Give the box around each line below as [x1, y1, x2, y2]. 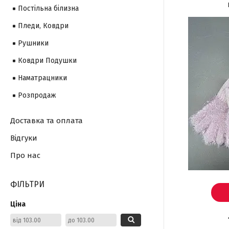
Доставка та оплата [10, 116, 83, 125]
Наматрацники [18, 74, 67, 82]
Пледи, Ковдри [18, 21, 68, 30]
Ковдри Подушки [18, 56, 77, 65]
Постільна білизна [18, 4, 79, 13]
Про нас [10, 151, 40, 160]
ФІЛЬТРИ [10, 179, 44, 189]
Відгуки [10, 133, 37, 143]
